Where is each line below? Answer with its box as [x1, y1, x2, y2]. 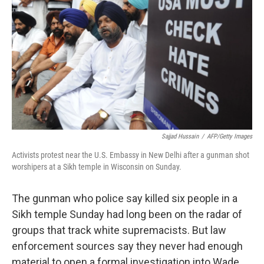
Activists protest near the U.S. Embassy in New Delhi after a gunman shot [12, 150, 249, 160]
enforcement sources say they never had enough [12, 240, 243, 252]
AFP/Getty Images [207, 133, 252, 140]
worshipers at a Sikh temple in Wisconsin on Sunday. [12, 162, 181, 171]
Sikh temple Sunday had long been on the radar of [12, 208, 242, 220]
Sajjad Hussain [161, 133, 199, 140]
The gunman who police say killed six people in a [12, 192, 237, 204]
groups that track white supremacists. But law [12, 224, 226, 236]
